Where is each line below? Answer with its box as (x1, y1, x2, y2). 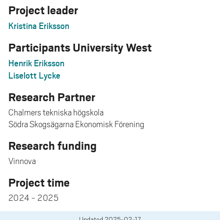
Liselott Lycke (8, 69, 60, 81)
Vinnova (8, 156, 36, 166)
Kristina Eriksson (8, 19, 69, 31)
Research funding (8, 137, 97, 153)
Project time (8, 174, 70, 190)
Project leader (8, 1, 78, 17)
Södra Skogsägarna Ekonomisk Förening (8, 119, 144, 129)
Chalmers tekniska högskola (8, 107, 104, 117)
